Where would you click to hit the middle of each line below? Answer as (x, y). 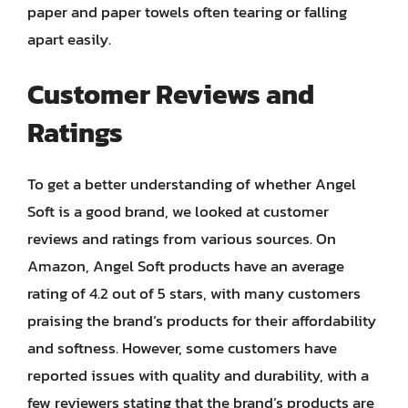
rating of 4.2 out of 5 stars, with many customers (194, 293)
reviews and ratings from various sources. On (182, 239)
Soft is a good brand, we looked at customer (178, 211)
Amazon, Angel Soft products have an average (186, 266)
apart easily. (69, 39)
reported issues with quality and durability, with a (198, 375)
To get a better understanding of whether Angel (192, 184)
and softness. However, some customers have (182, 348)
